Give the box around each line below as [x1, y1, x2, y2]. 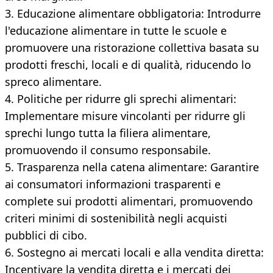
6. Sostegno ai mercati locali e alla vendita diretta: [5, 245, 264, 260]
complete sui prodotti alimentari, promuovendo [5, 194, 253, 209]
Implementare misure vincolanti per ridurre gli [5, 108, 246, 124]
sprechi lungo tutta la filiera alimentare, [5, 126, 211, 141]
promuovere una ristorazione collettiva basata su [5, 40, 259, 55]
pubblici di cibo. [5, 228, 87, 243]
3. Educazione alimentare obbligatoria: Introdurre [5, 6, 261, 21]
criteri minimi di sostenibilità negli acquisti [5, 211, 227, 226]
